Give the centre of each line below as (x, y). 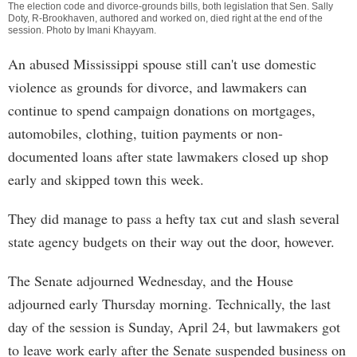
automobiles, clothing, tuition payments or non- (145, 133)
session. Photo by (47, 30)
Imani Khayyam (120, 30)
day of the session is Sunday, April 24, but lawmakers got (174, 327)
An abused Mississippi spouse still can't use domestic (162, 64)
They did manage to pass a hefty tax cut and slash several (174, 218)
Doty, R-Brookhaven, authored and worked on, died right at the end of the (165, 18)
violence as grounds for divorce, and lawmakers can (157, 87)
